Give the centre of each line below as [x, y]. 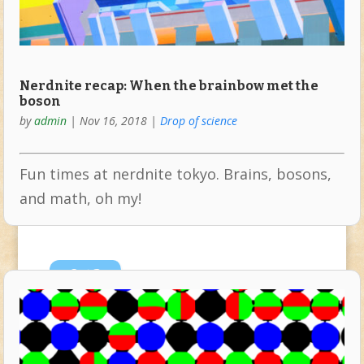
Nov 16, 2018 [113, 121]
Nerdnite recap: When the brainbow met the [169, 86]
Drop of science [198, 121]
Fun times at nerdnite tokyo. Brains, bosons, [175, 174]
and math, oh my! [80, 199]
